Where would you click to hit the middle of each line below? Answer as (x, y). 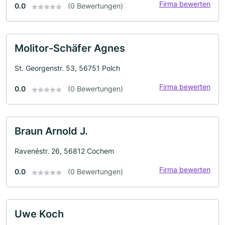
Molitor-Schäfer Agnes (70, 48)
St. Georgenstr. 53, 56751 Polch (67, 68)
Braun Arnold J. (51, 131)
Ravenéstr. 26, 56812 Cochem (64, 151)
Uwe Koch (39, 214)
